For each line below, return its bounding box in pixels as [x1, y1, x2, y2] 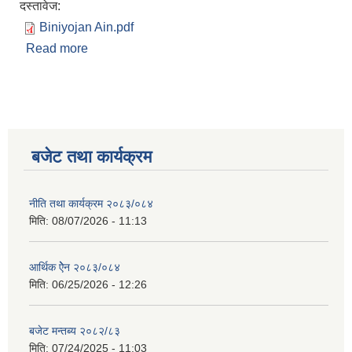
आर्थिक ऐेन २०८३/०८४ [29, 261, 120, 274]
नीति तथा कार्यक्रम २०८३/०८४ [29, 197, 153, 211]
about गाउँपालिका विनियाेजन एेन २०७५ [88, 42, 279, 56]
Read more [26, 42, 88, 56]
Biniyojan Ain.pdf [39, 20, 134, 35]
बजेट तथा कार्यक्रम [31, 147, 152, 167]
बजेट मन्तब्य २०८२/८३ [29, 324, 120, 338]
